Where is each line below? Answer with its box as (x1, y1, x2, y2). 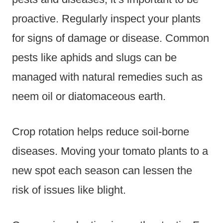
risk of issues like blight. (12, 184, 126, 197)
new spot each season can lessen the (12, 164, 192, 177)
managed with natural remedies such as (12, 71, 203, 84)
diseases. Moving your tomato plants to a (12, 145, 208, 158)
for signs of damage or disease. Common (12, 32, 209, 45)
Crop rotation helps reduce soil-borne (12, 125, 189, 138)
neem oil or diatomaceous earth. (12, 90, 166, 103)
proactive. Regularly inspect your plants (12, 12, 201, 25)
